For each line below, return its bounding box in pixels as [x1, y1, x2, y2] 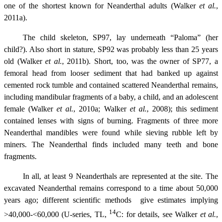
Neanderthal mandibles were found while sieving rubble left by [4, 128, 218, 137]
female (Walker [4, 104, 57, 113]
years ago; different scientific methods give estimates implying [4, 195, 218, 204]
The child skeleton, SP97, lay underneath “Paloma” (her [22, 33, 218, 42]
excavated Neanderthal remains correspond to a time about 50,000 [4, 183, 218, 192]
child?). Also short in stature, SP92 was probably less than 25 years [4, 45, 218, 54]
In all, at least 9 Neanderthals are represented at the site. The [22, 171, 218, 180]
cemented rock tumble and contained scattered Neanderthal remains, [4, 80, 218, 89]
